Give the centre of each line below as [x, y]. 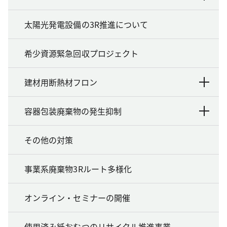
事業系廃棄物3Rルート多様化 [78, 169]
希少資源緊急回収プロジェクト [82, 53]
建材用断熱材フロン [61, 82]
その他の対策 [49, 140]
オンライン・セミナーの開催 [78, 198]
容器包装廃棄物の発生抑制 [73, 111]
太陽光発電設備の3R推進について [86, 25]
